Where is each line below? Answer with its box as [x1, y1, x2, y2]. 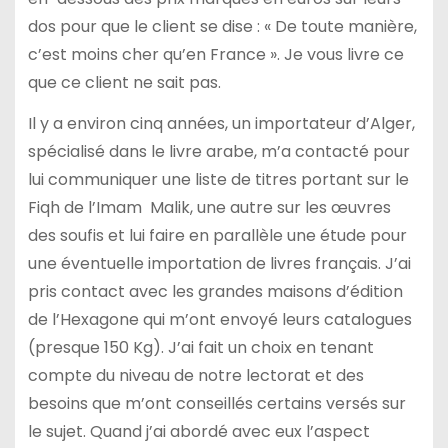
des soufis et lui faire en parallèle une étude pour [27, 224, 407, 248]
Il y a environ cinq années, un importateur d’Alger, [27, 112, 415, 136]
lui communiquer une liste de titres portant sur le [27, 168, 409, 192]
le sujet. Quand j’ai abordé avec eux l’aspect [27, 420, 370, 444]
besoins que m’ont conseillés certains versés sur [27, 392, 406, 416]
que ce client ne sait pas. [27, 71, 221, 95]
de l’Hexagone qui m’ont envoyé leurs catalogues [27, 308, 412, 332]
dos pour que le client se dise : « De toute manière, [27, 15, 417, 39]
